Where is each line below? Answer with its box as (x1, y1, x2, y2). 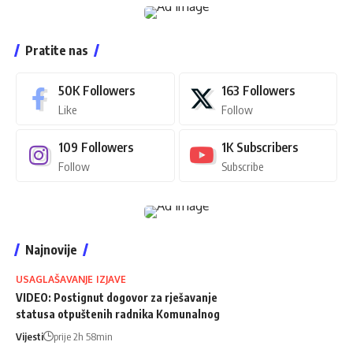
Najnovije (25, 241, 77, 258)
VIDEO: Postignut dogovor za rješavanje (16, 290, 217, 304)
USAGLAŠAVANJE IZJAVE (16, 273, 127, 285)
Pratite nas (25, 42, 88, 58)
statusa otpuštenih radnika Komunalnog (16, 307, 220, 321)
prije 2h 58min (54, 329, 113, 343)
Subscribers (236, 139, 298, 155)
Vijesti (16, 329, 43, 343)
